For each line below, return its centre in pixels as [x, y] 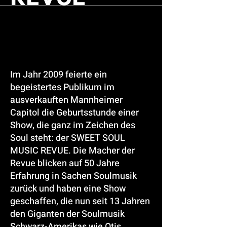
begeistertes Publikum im [62, 87]
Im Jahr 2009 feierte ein [59, 75]
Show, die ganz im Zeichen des [73, 125]
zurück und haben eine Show [68, 189]
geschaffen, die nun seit [60, 201]
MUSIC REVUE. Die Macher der [72, 151]
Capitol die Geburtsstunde [64, 113]
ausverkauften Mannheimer [66, 100]
